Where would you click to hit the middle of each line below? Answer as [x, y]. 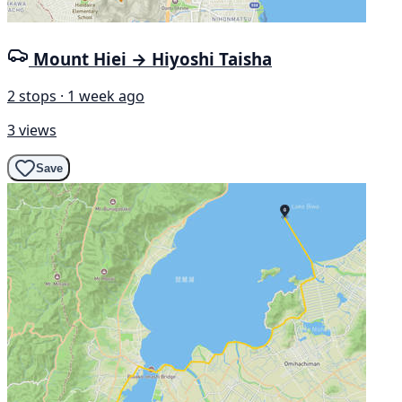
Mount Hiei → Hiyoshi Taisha [153, 58]
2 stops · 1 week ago [76, 96]
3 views [32, 131]
